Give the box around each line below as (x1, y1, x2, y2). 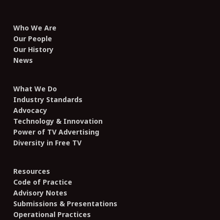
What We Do (13, 84, 57, 93)
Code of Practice (13, 177, 72, 187)
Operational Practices (13, 210, 91, 219)
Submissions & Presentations (13, 199, 117, 208)
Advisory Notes (13, 188, 67, 197)
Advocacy (13, 106, 47, 115)
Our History (13, 45, 54, 54)
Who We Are (13, 23, 56, 32)
